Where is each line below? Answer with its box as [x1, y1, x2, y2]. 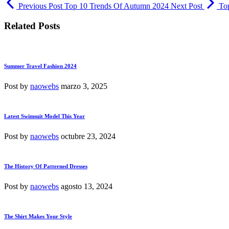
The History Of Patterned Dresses [4, 163, 87, 170]
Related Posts [4, 20, 60, 31]
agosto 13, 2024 [61, 182, 112, 191]
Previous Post [18, 1, 62, 10]
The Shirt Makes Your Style [4, 213, 72, 220]
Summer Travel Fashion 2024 [4, 63, 77, 70]
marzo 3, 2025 [61, 82, 107, 91]
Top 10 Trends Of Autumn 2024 [64, 1, 169, 10]
